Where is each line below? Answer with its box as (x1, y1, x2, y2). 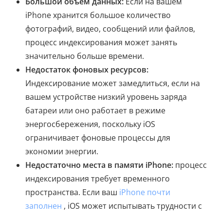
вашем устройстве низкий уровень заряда (25, 91, 187, 102)
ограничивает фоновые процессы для (25, 132, 170, 143)
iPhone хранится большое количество (25, 10, 171, 20)
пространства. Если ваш (25, 187, 119, 198)
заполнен (25, 200, 62, 211)
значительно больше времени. (25, 51, 144, 61)
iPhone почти (119, 187, 170, 198)
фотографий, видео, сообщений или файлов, (25, 23, 195, 34)
